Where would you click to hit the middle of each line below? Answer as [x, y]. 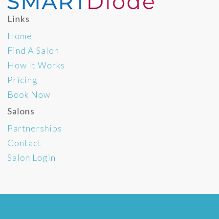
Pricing [22, 79]
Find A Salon [33, 50]
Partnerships [35, 128]
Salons [21, 111]
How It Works [36, 65]
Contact [24, 142]
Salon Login [32, 157]
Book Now [29, 94]
